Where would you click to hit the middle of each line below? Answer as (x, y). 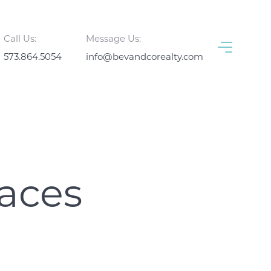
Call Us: (20, 38)
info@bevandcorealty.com (145, 56)
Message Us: (113, 38)
